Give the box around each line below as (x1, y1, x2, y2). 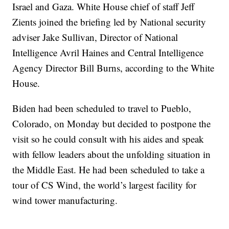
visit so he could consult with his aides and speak (12, 132, 204, 145)
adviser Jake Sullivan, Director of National (12, 30, 178, 43)
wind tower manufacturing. (12, 193, 118, 207)
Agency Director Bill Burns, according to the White (12, 61, 215, 74)
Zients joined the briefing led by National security (12, 15, 207, 28)
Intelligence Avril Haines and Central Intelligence (12, 45, 204, 59)
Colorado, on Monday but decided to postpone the (12, 117, 211, 130)
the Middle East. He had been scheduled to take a (12, 163, 205, 176)
